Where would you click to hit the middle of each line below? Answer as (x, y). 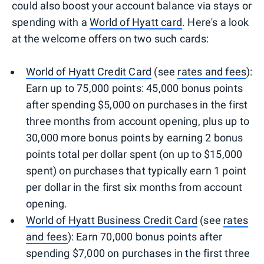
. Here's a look (216, 22)
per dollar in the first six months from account (134, 187)
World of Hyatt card (136, 22)
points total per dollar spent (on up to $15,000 (134, 154)
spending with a (51, 22)
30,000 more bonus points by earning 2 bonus (135, 137)
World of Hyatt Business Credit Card (112, 220)
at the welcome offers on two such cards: (110, 38)
